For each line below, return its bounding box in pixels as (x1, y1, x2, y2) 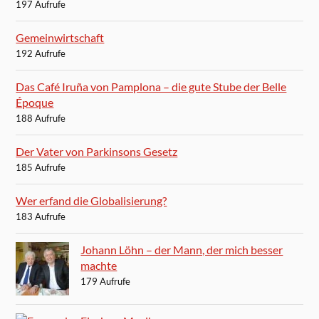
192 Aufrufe (16, 48, 66, 60)
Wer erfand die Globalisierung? (16, 194, 167, 208)
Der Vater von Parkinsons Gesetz (16, 145, 178, 159)
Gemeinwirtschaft (16, 31, 105, 45)
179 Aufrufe (80, 276, 131, 288)
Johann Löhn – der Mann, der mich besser (80, 243, 283, 257)
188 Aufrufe (16, 113, 66, 125)
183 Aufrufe (16, 211, 66, 223)
